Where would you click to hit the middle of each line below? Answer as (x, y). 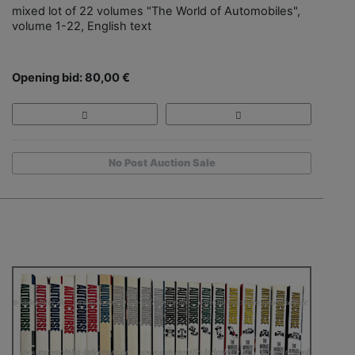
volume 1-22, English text (82, 27)
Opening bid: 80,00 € (71, 78)
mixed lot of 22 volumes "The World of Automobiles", (156, 11)
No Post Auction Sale (162, 163)
